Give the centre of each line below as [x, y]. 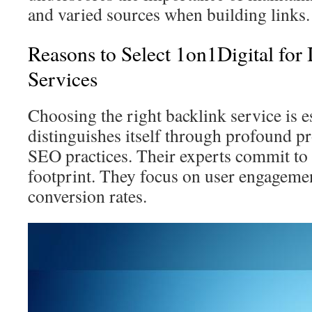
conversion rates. [87, 196]
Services [63, 78]
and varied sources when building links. [169, 14]
